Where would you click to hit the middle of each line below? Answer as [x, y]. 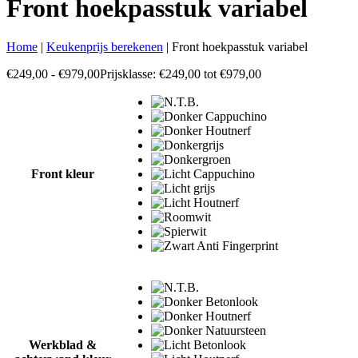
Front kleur [62, 174]
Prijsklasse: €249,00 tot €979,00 [181, 74]
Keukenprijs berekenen [105, 47]
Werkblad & [62, 345]
